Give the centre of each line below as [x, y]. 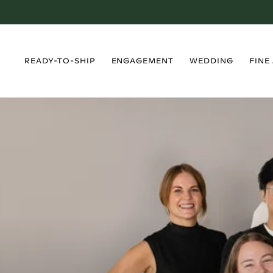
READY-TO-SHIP [60, 61]
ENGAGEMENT [143, 61]
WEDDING [211, 61]
